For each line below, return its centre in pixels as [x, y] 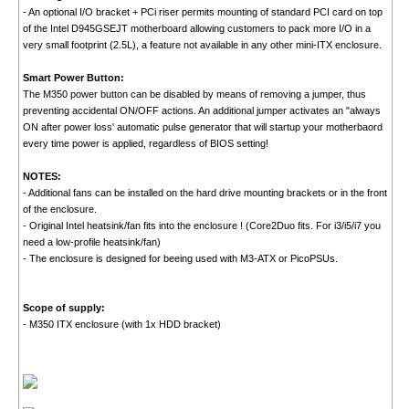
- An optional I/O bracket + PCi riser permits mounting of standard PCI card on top [202, 12]
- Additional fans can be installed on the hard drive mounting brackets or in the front [204, 193]
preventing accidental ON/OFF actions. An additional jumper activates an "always [201, 111]
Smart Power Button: [73, 78]
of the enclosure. [59, 210]
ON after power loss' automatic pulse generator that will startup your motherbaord [202, 127]
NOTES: [42, 177]
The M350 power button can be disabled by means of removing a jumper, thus [194, 94]
